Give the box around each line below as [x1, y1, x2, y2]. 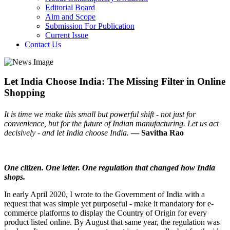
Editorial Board [45, 3, 95, 12]
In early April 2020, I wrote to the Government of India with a [4, 189, 205, 199]
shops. [4, 172, 25, 181]
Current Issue [45, 30, 88, 40]
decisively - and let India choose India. [4, 128, 131, 137]
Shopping [4, 87, 45, 99]
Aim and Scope [45, 12, 95, 21]
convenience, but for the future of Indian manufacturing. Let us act [4, 119, 219, 128]
